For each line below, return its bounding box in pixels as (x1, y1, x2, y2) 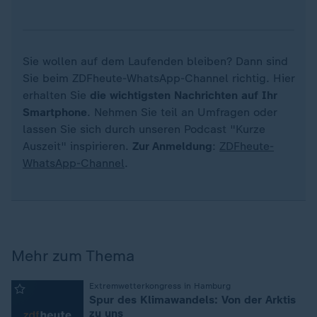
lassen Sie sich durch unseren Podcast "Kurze (23, 122, 265, 136)
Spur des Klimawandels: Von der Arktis (89, 292, 296, 306)
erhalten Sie (23, 88, 90, 102)
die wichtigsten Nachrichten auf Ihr (90, 88, 277, 102)
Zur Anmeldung (132, 139, 212, 153)
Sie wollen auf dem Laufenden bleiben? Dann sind (23, 54, 288, 68)
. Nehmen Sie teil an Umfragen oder (87, 105, 277, 119)
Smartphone (23, 105, 87, 119)
